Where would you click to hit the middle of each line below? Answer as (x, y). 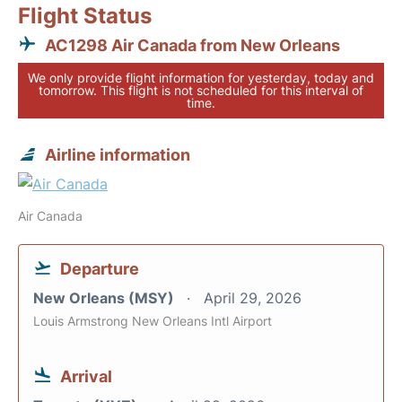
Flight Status (85, 16)
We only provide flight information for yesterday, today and (201, 78)
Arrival (86, 376)
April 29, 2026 (253, 298)
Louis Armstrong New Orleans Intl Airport (153, 321)
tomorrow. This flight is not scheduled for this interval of (201, 90)
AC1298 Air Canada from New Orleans (192, 45)
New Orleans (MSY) (105, 298)
